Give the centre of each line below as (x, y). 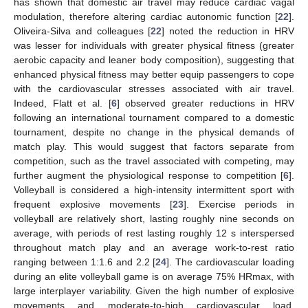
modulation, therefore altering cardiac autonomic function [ (146, 16)
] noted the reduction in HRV (228, 31)
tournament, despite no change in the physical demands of (154, 132)
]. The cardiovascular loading (230, 262)
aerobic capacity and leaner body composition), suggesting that (154, 59)
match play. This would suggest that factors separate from (154, 146)
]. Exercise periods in (239, 204)
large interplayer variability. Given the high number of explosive (154, 290)
